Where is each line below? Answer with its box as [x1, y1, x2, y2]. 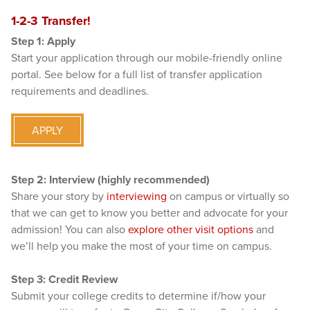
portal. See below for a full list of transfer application [11, 67, 262, 82]
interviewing [107, 189, 167, 203]
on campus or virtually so [167, 189, 289, 203]
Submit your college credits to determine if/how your [11, 289, 266, 303]
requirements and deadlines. [11, 84, 149, 98]
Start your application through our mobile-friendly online [11, 51, 282, 65]
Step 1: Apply [11, 34, 75, 48]
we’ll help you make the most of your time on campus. [11, 239, 272, 253]
